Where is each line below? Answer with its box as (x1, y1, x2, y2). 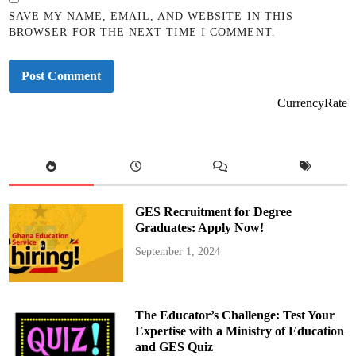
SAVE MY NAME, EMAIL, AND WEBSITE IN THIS (9, 10, 293, 23)
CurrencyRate (277, 95, 347, 110)
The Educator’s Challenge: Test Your (134, 308, 335, 322)
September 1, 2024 (134, 245, 220, 257)
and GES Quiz (134, 339, 213, 354)
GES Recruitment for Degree (134, 204, 292, 219)
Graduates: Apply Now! (134, 220, 264, 234)
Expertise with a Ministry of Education (134, 323, 344, 338)
